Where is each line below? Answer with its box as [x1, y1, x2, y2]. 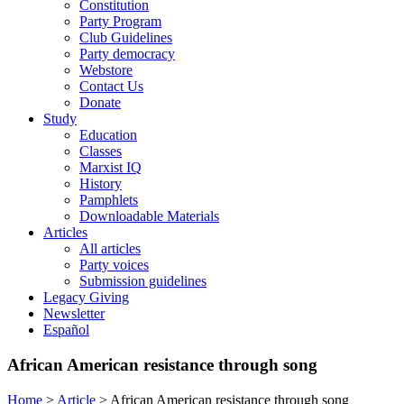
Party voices [79, 257, 149, 273]
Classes [79, 143, 122, 160]
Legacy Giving [43, 289, 129, 306]
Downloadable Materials [79, 208, 219, 225]
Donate [79, 95, 121, 111]
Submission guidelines [79, 273, 207, 289]
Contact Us [79, 78, 143, 95]
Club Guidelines [79, 30, 172, 46]
